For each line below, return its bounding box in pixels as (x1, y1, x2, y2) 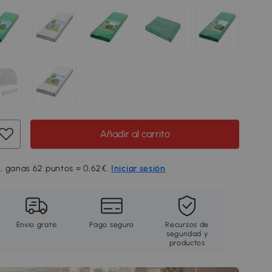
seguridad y (166, 229, 208, 238)
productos (169, 238, 205, 247)
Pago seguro (89, 220, 135, 229)
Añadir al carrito (100, 127, 170, 140)
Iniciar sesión (111, 163, 166, 174)
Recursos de (165, 220, 209, 229)
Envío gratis (16, 220, 57, 229)
